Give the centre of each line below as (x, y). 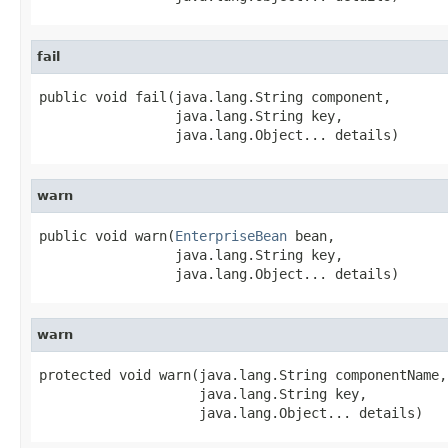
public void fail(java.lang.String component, (215, 96)
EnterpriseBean (231, 235)
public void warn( (107, 235)
